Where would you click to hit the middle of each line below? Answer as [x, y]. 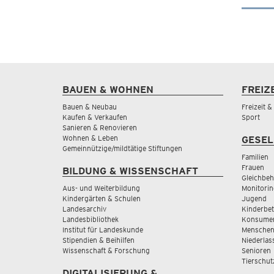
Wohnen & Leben [90, 138]
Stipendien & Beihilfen [98, 240]
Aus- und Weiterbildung [101, 188]
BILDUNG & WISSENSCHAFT [130, 171]
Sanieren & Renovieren [100, 128]
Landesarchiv [84, 209]
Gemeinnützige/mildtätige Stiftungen [122, 148]
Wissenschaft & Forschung [106, 250]
